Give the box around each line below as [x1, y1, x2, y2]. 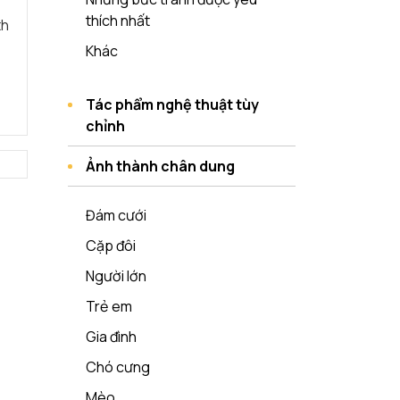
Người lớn [86, 266, 146, 286]
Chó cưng [86, 357, 150, 377]
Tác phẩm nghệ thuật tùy [86, 95, 259, 114]
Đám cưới [86, 205, 146, 225]
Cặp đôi [86, 236, 136, 255]
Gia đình [86, 327, 137, 346]
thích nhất [86, 11, 150, 30]
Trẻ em [86, 296, 132, 316]
